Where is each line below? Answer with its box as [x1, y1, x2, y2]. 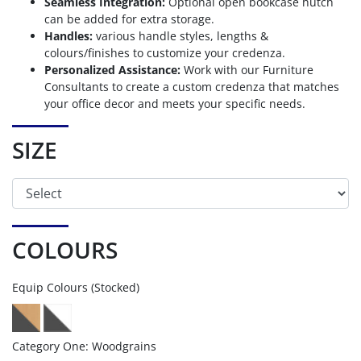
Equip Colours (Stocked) [12, 280, 139, 296]
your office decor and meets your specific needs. [44, 96, 305, 112]
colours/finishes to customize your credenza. [44, 45, 285, 61]
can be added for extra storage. [44, 11, 214, 27]
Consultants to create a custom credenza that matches [44, 79, 339, 95]
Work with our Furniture [180, 62, 313, 78]
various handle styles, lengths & [93, 28, 268, 44]
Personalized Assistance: [44, 62, 180, 78]
